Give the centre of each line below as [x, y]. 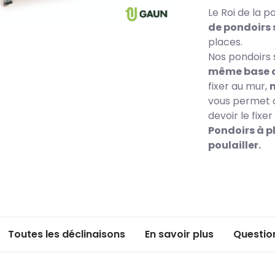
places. [226, 42]
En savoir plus [179, 234]
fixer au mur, [239, 86]
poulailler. [235, 145]
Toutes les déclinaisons [67, 234]
